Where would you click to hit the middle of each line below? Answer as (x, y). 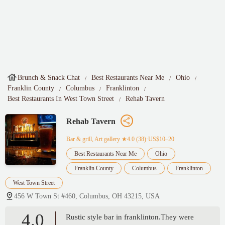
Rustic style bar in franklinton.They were (130, 217)
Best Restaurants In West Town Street (61, 99)
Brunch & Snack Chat (49, 78)
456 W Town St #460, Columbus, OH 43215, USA (87, 196)
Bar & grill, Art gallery (93, 139)
